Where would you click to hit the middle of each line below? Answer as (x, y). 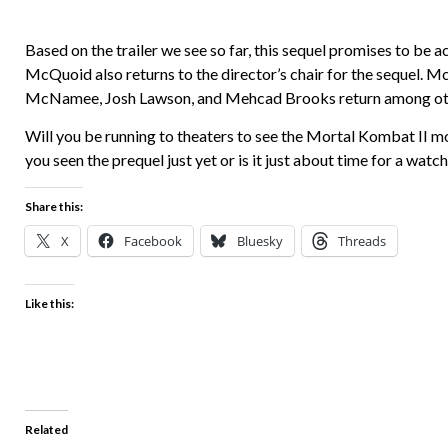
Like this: (49, 303)
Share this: (54, 206)
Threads (362, 240)
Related (46, 429)
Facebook (153, 240)
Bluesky (260, 240)
